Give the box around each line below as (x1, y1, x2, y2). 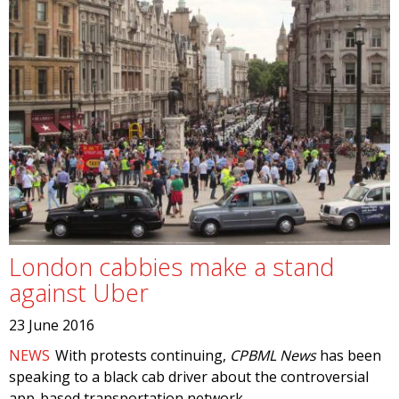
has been (316, 346, 382, 365)
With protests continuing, (55, 346, 231, 365)
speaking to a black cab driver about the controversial (9, 367, 369, 387)
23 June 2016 (9, 315, 94, 335)
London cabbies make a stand (9, 250, 334, 283)
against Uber (9, 276, 149, 309)
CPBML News (230, 346, 317, 365)
